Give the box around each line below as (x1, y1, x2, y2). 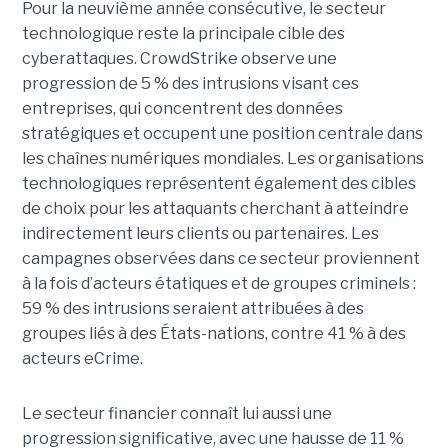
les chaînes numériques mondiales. (21, 149, 287, 169)
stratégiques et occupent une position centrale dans (21, 124, 423, 144)
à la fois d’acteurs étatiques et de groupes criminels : (21, 274, 416, 294)
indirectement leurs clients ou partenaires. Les (21, 224, 379, 244)
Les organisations (286, 149, 424, 169)
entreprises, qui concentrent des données (21, 99, 343, 119)
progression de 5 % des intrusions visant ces (21, 74, 359, 94)
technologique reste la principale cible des (21, 24, 345, 44)
